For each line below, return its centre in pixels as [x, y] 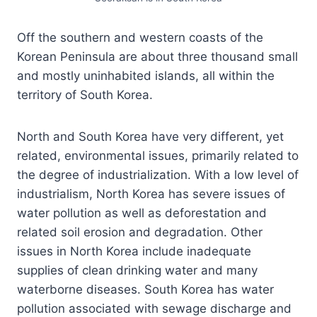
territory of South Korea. [85, 94]
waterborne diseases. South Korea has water [145, 289]
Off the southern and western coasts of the [140, 37]
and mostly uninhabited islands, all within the [146, 75]
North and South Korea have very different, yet [150, 136]
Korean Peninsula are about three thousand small [157, 56]
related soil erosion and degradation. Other [140, 232]
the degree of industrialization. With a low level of [158, 174]
